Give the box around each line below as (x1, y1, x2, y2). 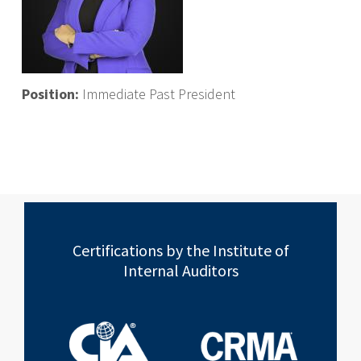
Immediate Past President (81, 85, 235, 104)
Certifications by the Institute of (72, 239, 289, 260)
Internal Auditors (122, 259, 239, 280)
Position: (21, 85, 82, 104)
